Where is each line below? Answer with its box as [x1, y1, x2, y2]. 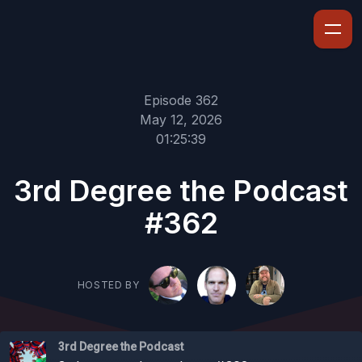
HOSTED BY [77, 279, 140, 292]
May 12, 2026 [140, 112, 222, 128]
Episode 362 [144, 92, 218, 108]
